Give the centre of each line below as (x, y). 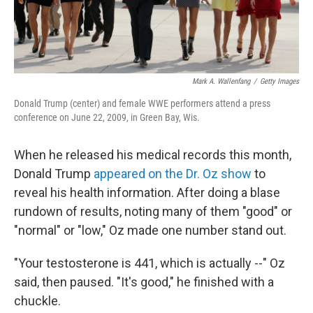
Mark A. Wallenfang (221, 82)
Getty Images (279, 82)
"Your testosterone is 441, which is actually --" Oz (150, 263)
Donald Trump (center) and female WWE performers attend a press (142, 104)
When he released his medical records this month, (153, 155)
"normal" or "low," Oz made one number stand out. (150, 231)
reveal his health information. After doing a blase (147, 193)
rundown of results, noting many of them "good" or (153, 212)
